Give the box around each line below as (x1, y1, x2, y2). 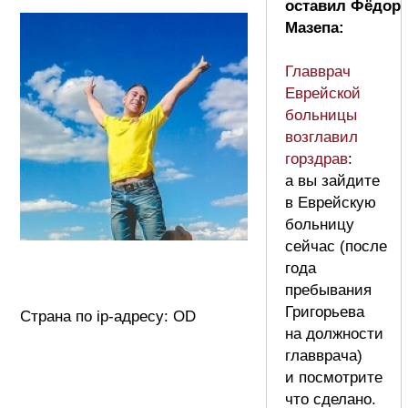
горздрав (285, 149, 348, 168)
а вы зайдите (285, 171, 380, 189)
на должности (285, 324, 383, 342)
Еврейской (285, 84, 361, 102)
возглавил (285, 127, 358, 146)
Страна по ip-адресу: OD (20, 307, 196, 325)
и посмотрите (285, 368, 382, 386)
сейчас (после (285, 237, 387, 255)
